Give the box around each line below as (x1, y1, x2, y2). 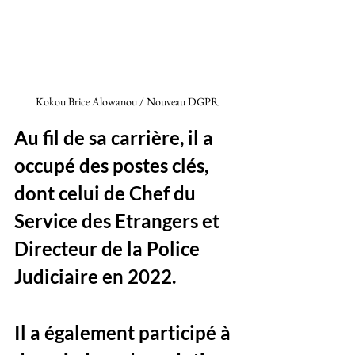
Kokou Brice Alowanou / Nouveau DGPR (35, 94, 219, 109)
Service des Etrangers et (14, 209, 223, 233)
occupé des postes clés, (14, 154, 212, 177)
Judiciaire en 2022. (14, 265, 180, 288)
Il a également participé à (14, 321, 235, 345)
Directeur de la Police (14, 237, 204, 261)
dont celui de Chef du (14, 181, 200, 205)
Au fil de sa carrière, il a (14, 126, 217, 150)
